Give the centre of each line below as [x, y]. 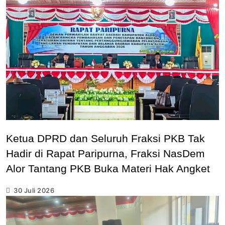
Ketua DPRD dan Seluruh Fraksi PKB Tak [105, 138]
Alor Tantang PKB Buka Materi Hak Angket [108, 168]
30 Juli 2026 [34, 191]
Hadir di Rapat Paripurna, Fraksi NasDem [105, 153]
